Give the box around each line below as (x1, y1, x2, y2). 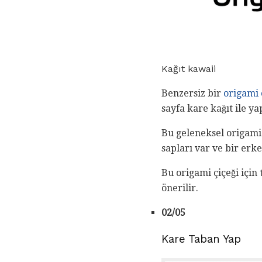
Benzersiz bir (161, 88, 223, 99)
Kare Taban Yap (161, 232, 241, 246)
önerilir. (161, 182, 198, 194)
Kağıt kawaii (161, 63, 216, 75)
